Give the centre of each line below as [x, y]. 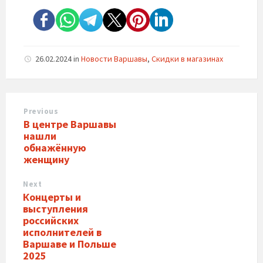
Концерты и [52, 197]
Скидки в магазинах [187, 59]
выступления [55, 209]
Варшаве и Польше [70, 244]
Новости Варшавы [114, 59]
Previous [41, 111]
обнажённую [55, 148]
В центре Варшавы [70, 124]
